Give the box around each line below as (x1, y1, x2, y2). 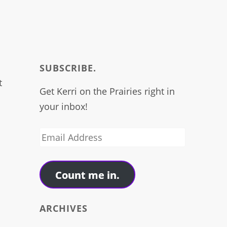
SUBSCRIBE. (40, 62, 97, 74)
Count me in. (55, 167, 120, 182)
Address (39, 144, 74, 157)
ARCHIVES (40, 202, 88, 215)
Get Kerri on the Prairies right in (40, 85, 175, 98)
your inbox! (40, 100, 88, 113)
